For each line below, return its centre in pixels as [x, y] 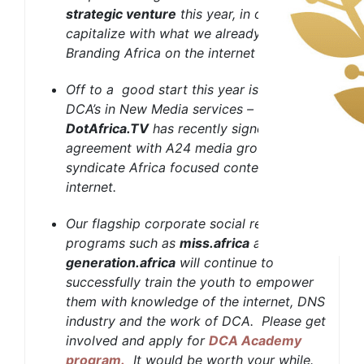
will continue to [225, 263]
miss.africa [214, 243]
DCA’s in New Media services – [160, 109]
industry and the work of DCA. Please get [196, 321]
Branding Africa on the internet [160, 53]
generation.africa [121, 263]
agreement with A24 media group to [178, 148]
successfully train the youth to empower [190, 282]
